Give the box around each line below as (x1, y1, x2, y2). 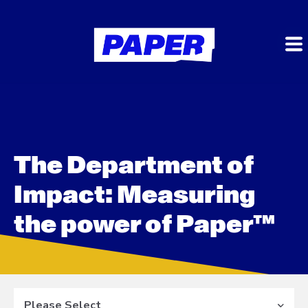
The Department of (14, 153, 254, 178)
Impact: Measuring (14, 183, 255, 208)
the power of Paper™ (14, 212, 276, 237)
